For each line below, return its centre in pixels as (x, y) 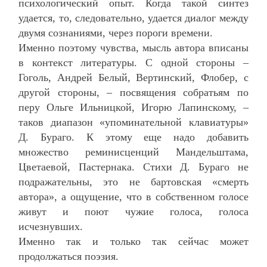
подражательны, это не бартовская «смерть (133, 181)
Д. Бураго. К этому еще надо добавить (133, 137)
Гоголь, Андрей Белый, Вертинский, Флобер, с (133, 77)
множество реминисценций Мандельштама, (133, 152)
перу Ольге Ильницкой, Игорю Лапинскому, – (133, 107)
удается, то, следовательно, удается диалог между (133, 18)
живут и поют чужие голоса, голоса (133, 211)
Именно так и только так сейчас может (133, 241)
